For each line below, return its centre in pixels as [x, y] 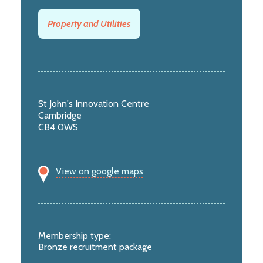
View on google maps [100, 171]
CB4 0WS [58, 127]
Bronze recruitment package [95, 247]
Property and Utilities [89, 24]
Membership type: [75, 236]
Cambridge [60, 116]
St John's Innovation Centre [94, 104]
